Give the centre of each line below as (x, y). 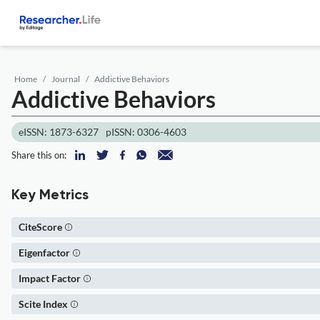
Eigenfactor (44, 252)
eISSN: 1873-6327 (59, 132)
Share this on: (39, 155)
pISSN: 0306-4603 (146, 132)
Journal (66, 79)
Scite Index (43, 304)
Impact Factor (50, 278)
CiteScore (40, 227)
